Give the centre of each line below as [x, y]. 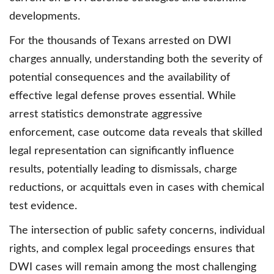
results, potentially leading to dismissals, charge [123, 170]
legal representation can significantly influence [122, 151]
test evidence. [43, 206]
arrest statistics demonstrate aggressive [106, 115]
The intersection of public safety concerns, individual [137, 231]
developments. [45, 17]
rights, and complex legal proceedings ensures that [132, 249]
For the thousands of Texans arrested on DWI [120, 41]
